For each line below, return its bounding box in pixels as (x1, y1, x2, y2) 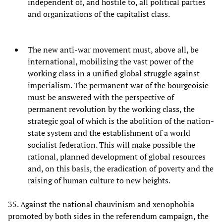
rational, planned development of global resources (28, 151, 206, 163)
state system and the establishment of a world (28, 127, 190, 139)
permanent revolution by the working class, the (28, 104, 195, 115)
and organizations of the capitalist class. (28, 8, 170, 20)
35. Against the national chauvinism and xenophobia (8, 199, 194, 210)
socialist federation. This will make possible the (28, 139, 195, 151)
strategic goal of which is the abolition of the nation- (28, 115, 214, 127)
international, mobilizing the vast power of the (28, 56, 194, 67)
